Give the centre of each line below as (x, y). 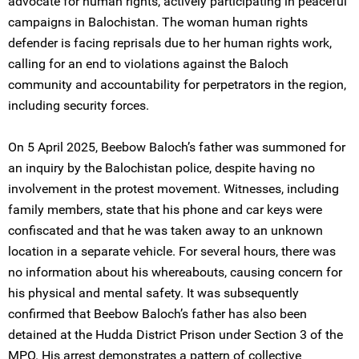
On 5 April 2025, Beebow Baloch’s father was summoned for (177, 147)
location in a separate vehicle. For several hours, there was (172, 251)
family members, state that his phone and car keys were (165, 210)
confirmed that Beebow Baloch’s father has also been (157, 314)
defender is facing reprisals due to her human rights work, (170, 43)
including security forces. (79, 105)
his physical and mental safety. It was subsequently (153, 293)
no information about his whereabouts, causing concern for (175, 272)
